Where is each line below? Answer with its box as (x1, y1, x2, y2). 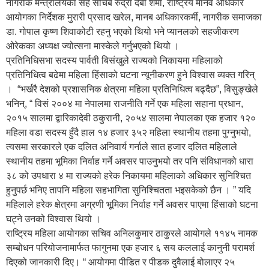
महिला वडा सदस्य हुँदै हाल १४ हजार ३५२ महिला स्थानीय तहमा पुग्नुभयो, (6, 127, 251, 138)
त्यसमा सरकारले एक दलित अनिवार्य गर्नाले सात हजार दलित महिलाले (6, 141, 237, 152)
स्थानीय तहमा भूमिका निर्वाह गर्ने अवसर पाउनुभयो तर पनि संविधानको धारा (6, 156, 253, 166)
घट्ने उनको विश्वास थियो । (6, 213, 101, 224)
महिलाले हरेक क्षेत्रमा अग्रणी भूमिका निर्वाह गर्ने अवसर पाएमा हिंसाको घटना (6, 199, 258, 210)
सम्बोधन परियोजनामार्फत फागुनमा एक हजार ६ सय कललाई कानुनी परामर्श (6, 242, 255, 253)
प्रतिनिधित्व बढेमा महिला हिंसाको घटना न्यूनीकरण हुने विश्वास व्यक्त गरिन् (6, 69, 255, 80)
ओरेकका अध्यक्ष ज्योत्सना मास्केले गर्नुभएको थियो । (6, 40, 182, 51)
